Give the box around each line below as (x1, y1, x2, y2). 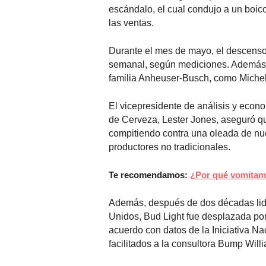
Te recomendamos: (108, 170, 190, 180)
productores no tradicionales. (108, 142, 230, 153)
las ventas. (108, 18, 154, 28)
